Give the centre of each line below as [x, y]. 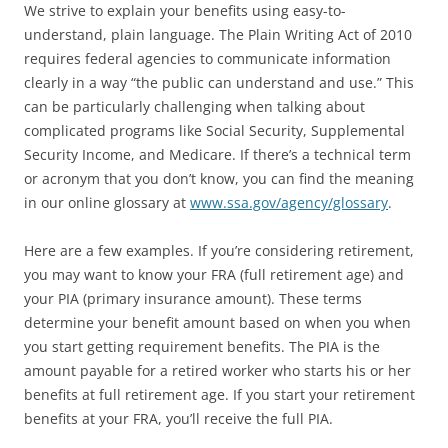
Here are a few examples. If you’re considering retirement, [219, 251]
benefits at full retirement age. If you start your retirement [219, 395]
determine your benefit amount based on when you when [217, 323]
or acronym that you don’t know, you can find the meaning [219, 179]
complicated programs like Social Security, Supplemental [214, 131]
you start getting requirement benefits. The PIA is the [202, 347]
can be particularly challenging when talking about [194, 107]
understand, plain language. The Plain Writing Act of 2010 [218, 35]
